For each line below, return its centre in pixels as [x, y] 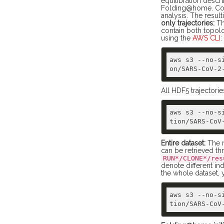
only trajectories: [188, 23]
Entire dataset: [183, 143]
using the [177, 38]
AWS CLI [206, 38]
